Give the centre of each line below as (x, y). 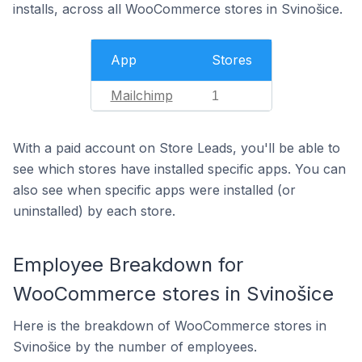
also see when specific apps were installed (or (154, 190)
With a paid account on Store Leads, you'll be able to (177, 148)
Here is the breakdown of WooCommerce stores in (170, 326)
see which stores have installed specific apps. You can (179, 169)
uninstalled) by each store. (94, 211)
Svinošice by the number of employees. (135, 347)
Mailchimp (141, 95)
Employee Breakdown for (128, 265)
